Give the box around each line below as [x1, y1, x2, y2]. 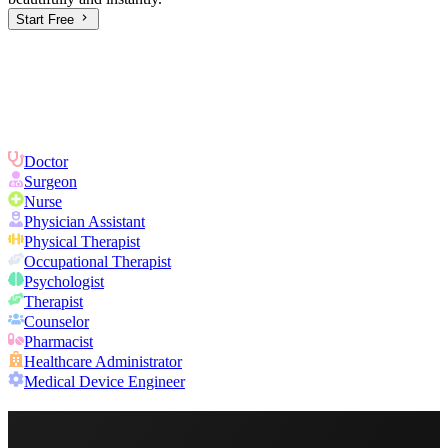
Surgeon [24, 173, 77, 191]
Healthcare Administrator [24, 353, 182, 371]
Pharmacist [24, 333, 93, 351]
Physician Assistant [24, 213, 145, 231]
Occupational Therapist [24, 253, 171, 271]
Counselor [24, 313, 89, 331]
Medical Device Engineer [24, 373, 185, 391]
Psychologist [24, 273, 104, 291]
